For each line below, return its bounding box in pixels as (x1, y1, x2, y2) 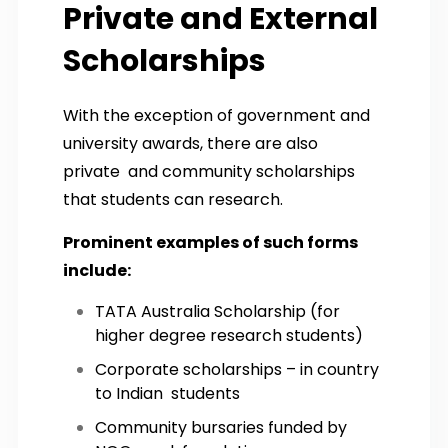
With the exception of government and (63, 103, 370, 127)
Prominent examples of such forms (63, 230, 366, 254)
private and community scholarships (63, 159, 355, 183)
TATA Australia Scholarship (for (95, 299, 348, 323)
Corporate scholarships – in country (95, 357, 379, 381)
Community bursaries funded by (95, 415, 347, 439)
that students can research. (63, 187, 283, 211)
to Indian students (95, 381, 240, 405)
